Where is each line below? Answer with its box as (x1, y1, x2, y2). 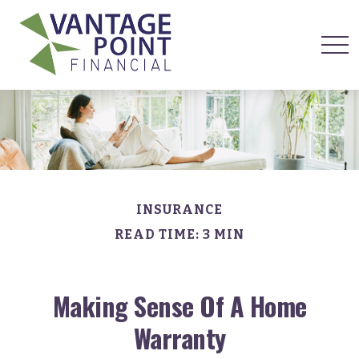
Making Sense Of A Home (52, 287, 307, 325)
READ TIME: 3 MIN (115, 227, 244, 242)
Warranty (133, 319, 226, 357)
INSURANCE (136, 202, 223, 217)
